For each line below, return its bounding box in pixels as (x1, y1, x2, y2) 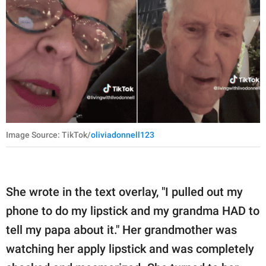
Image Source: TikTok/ (6, 129, 91, 140)
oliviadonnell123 (91, 129, 154, 140)
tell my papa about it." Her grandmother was (6, 222, 237, 237)
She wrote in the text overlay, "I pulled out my (6, 184, 243, 199)
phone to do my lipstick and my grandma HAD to (6, 203, 259, 218)
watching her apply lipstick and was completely (6, 241, 254, 256)
